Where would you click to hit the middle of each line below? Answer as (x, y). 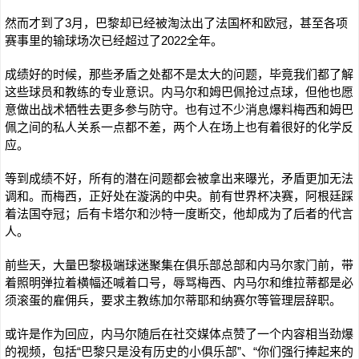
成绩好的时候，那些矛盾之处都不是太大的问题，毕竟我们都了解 (179, 74)
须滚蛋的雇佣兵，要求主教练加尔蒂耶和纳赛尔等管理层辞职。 (173, 300)
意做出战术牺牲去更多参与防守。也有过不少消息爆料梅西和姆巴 (179, 109)
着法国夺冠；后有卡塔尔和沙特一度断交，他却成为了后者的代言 (179, 214)
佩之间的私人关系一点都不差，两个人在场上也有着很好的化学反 (179, 127)
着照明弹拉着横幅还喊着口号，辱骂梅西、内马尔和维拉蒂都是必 (179, 282)
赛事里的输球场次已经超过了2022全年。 (114, 40)
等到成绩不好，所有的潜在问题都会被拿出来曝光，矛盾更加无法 (179, 178)
